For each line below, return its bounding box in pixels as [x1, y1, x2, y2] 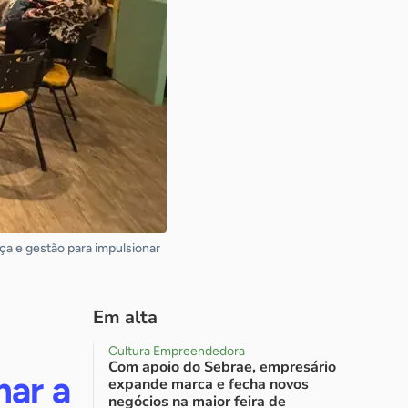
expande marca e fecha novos [108, 374, 309, 394]
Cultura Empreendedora [108, 343, 245, 359]
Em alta [93, 305, 158, 330]
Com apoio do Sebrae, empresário [108, 357, 336, 377]
